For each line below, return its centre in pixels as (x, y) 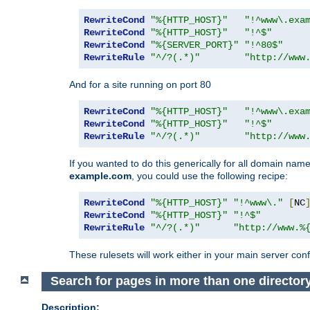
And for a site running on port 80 (140, 84)
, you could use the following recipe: (210, 175)
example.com (100, 175)
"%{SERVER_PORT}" (194, 45)
